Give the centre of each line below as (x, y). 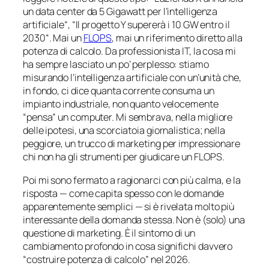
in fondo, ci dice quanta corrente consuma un (119, 91)
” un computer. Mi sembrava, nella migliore (143, 117)
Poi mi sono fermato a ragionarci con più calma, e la (132, 180)
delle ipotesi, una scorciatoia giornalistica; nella (124, 131)
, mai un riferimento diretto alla (177, 38)
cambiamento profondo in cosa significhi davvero (128, 246)
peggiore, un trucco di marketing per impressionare (131, 144)
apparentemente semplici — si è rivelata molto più (129, 206)
